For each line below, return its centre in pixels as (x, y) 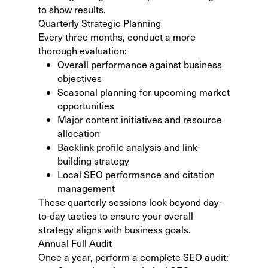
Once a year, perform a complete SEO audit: (133, 257)
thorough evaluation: (83, 50)
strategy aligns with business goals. (115, 229)
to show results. (72, 9)
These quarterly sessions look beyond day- (130, 202)
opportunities (86, 105)
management (86, 188)
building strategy (93, 160)
